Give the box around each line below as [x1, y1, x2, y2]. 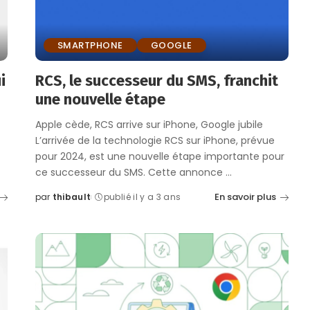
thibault [52, 191, 91, 203]
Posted [34, 197, 68, 209]
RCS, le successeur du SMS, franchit [35, 71, 278, 91]
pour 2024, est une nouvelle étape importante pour [35, 149, 284, 164]
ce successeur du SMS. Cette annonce [35, 165, 226, 180]
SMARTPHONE [57, 39, 123, 53]
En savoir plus [215, 190, 277, 204]
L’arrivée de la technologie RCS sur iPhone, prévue [35, 134, 275, 148]
